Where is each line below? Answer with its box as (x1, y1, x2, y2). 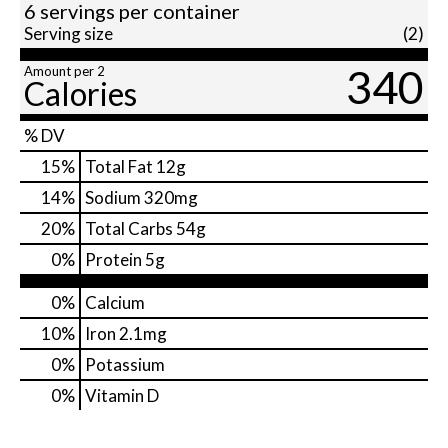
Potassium (85, 354, 165, 376)
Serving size (24, 23, 113, 45)
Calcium (85, 292, 145, 314)
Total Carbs (85, 218, 173, 240)
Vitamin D (85, 385, 159, 407)
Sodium (85, 187, 141, 209)
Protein (85, 249, 142, 271)
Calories (24, 74, 137, 114)
